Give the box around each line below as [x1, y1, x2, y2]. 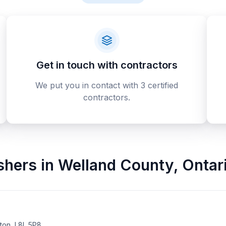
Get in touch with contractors [36, 59, 178, 71]
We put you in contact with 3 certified [35, 80, 179, 90]
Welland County [58, 156, 174, 174]
